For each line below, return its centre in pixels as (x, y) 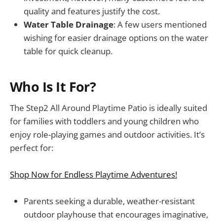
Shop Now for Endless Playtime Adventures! (93, 175)
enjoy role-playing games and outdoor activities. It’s (107, 135)
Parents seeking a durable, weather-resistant (109, 201)
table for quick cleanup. (68, 51)
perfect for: (32, 148)
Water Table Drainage (69, 24)
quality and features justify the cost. (92, 11)
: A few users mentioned (160, 24)
